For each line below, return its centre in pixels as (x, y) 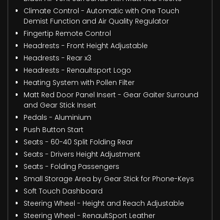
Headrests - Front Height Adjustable (86, 45)
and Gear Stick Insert (60, 105)
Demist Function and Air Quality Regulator (96, 21)
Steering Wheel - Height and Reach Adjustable (104, 203)
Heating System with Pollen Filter (79, 82)
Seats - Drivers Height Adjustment (82, 154)
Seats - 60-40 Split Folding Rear (78, 142)
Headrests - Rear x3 (57, 58)
